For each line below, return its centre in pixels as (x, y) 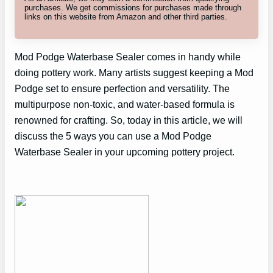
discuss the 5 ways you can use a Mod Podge (113, 136)
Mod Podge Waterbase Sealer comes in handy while (128, 56)
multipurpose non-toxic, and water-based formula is (125, 104)
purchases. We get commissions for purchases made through (133, 7)
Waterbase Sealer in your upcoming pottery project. (125, 151)
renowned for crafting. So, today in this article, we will (129, 120)
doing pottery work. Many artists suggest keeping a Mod (134, 72)
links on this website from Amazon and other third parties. (126, 16)
